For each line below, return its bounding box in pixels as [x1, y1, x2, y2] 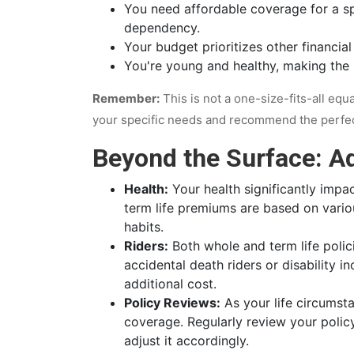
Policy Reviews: [124, 294, 220, 311]
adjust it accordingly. [124, 332, 249, 348]
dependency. [124, 19, 200, 36]
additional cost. [124, 275, 217, 292]
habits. [124, 218, 164, 235]
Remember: [92, 90, 160, 106]
